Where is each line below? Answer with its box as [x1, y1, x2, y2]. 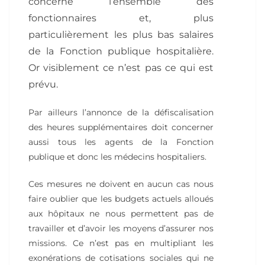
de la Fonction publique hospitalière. [28, 46, 214, 57]
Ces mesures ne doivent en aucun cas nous [28, 179, 214, 189]
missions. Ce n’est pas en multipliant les [28, 238, 214, 248]
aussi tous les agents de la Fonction [28, 137, 214, 147]
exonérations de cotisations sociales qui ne [28, 253, 214, 263]
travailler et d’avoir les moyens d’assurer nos [28, 223, 214, 234]
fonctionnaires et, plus [28, 12, 214, 24]
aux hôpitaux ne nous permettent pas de [28, 208, 214, 219]
